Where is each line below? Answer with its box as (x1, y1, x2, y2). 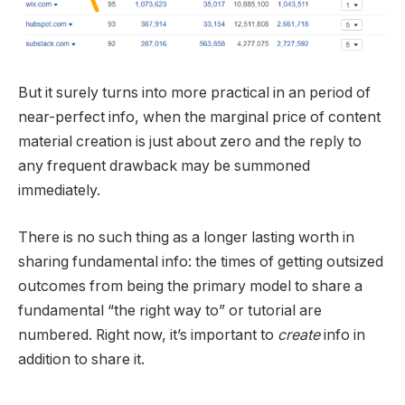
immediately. (18, 182, 100, 200)
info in (320, 325, 365, 344)
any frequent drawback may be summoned (18, 157, 310, 175)
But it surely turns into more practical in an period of (18, 84, 371, 102)
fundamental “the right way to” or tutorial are (18, 301, 322, 319)
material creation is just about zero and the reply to (18, 133, 362, 151)
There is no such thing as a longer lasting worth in (18, 228, 354, 246)
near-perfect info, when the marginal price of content (18, 108, 381, 127)
